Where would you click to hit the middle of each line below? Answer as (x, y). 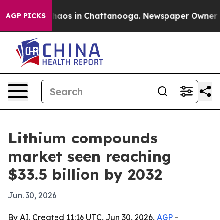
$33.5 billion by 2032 (85, 174)
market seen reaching (90, 156)
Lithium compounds (83, 138)
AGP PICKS (26, 16)
